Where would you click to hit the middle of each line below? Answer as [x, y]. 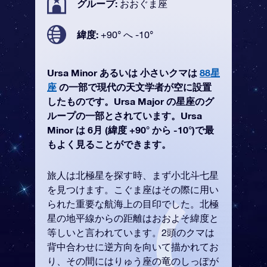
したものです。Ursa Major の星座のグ [131, 101]
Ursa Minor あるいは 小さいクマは [123, 72]
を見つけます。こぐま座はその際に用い [133, 190]
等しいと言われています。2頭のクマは [131, 232]
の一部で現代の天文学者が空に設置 [134, 87]
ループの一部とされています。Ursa [125, 115]
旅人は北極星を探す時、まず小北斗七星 [133, 175]
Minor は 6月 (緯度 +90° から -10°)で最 [131, 130]
